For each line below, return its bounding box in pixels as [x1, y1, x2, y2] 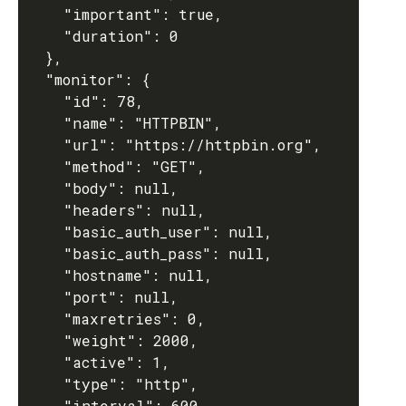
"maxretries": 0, [27, 309, 63, 328]
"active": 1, [27, 353, 63, 372]
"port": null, [27, 287, 63, 306]
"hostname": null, [27, 266, 63, 285]
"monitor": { [27, 70, 45, 89]
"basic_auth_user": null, [27, 222, 63, 241]
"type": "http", [27, 374, 63, 393]
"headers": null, [27, 200, 63, 219]
